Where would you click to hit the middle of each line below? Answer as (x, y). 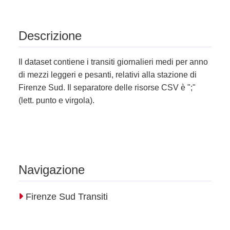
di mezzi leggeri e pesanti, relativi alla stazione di (108, 75)
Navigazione (52, 170)
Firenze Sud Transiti (65, 197)
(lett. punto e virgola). (56, 101)
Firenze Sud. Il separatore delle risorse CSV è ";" (107, 88)
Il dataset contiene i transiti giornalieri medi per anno (113, 62)
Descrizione (50, 36)
